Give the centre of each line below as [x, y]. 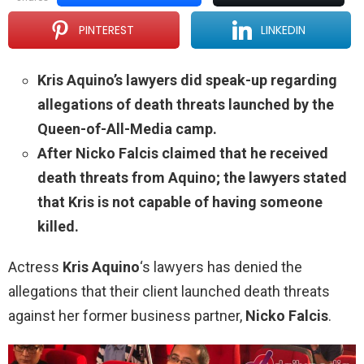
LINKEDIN [284, 30]
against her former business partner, [127, 316]
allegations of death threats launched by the [186, 105]
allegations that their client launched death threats [169, 292]
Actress [34, 267]
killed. [58, 227]
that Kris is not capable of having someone [180, 202]
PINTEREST [106, 30]
